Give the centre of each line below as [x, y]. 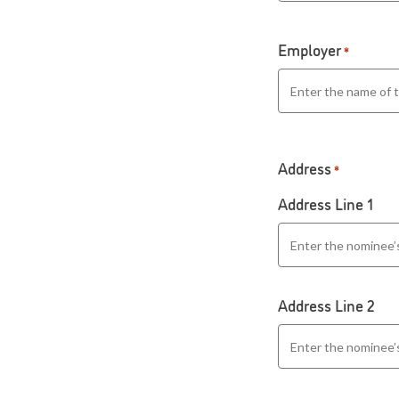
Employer [309, 49]
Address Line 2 [326, 305]
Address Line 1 [326, 204]
